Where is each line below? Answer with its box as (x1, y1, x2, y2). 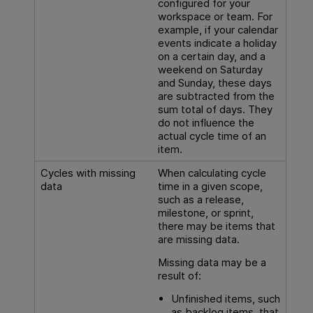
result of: (157, 268, 201, 282)
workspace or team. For (157, 9, 272, 23)
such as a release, (157, 192, 244, 206)
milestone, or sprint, (157, 205, 254, 219)
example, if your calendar (157, 22, 278, 36)
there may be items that (157, 219, 275, 233)
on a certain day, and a (157, 49, 265, 63)
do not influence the (157, 115, 254, 129)
